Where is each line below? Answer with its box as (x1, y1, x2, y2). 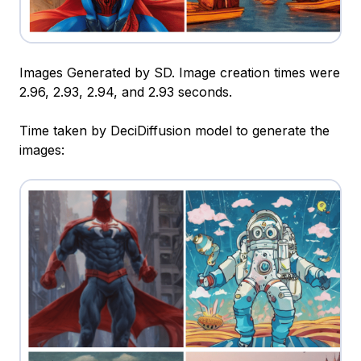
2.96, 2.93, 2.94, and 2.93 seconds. (19, 84, 232, 101)
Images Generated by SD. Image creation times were (19, 64, 340, 81)
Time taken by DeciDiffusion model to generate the (19, 122, 330, 139)
